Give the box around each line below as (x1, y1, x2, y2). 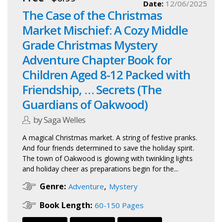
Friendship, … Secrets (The (22, 81, 162, 98)
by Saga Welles (33, 114, 86, 126)
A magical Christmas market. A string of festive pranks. (22, 133, 197, 143)
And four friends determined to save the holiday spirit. (22, 143, 194, 153)
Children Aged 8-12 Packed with (22, 66, 191, 83)
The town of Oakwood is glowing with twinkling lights (22, 154, 193, 164)
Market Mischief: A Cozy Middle (22, 22, 188, 39)
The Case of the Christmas (22, 7, 163, 24)
